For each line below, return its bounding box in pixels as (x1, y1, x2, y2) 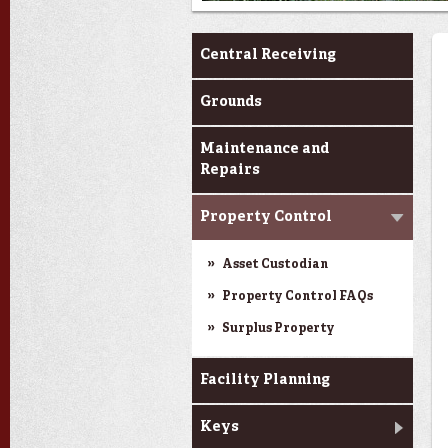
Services (192, 34, 265, 56)
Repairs (200, 163, 260, 177)
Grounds (200, 95, 262, 109)
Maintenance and (200, 142, 329, 156)
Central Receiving (200, 48, 336, 62)
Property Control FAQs (222, 291, 373, 303)
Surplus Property (222, 323, 335, 335)
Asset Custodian (222, 259, 328, 271)
